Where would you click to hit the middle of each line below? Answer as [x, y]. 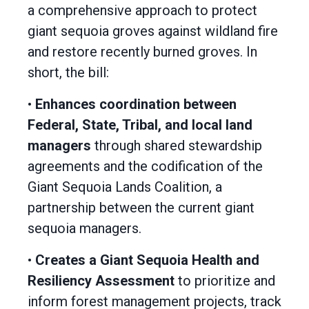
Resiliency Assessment [101, 281]
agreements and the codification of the [145, 166]
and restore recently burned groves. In [142, 52]
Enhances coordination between [136, 104]
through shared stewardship [177, 146]
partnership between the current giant [141, 208]
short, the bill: [68, 72]
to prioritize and [225, 281]
